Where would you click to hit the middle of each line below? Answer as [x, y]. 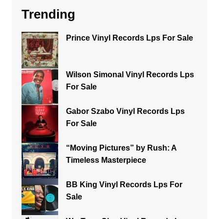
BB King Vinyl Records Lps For [124, 185]
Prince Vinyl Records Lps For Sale [129, 38]
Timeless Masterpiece [106, 160]
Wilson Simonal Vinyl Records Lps [130, 75]
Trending [48, 14]
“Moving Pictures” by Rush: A [121, 148]
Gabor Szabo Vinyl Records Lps [125, 111]
